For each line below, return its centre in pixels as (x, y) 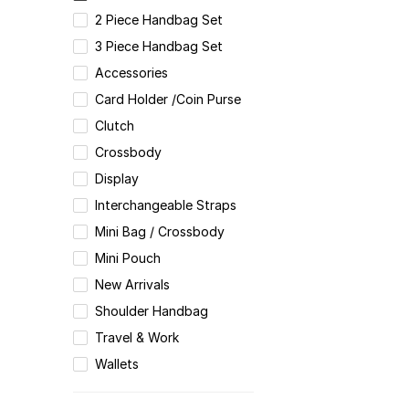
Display (117, 179)
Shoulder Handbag (152, 311)
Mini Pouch (128, 258)
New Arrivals (133, 285)
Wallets (117, 364)
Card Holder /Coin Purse (168, 100)
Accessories (132, 73)
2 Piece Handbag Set (159, 20)
